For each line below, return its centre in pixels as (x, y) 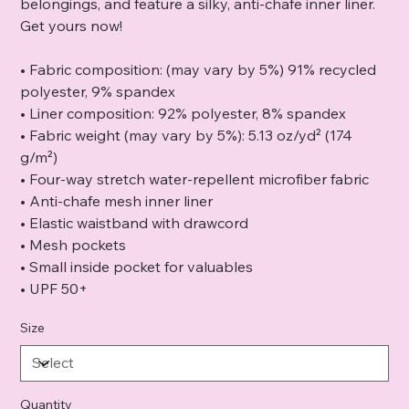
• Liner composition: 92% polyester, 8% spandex (184, 113)
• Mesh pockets (73, 244)
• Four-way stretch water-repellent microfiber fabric (195, 178)
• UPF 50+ (54, 288)
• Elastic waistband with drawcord (135, 222)
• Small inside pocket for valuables (137, 266)
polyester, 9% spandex (98, 91)
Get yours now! (72, 25)
